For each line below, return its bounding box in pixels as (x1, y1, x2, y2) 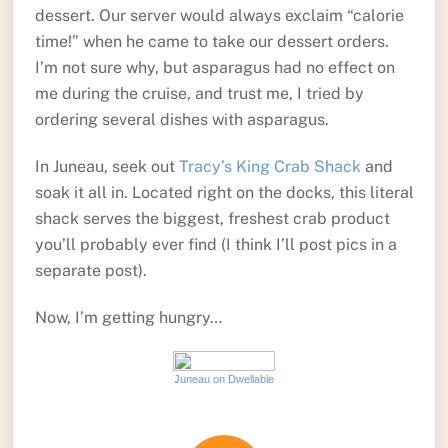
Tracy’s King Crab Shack (178, 156, 361, 176)
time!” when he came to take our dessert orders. (34, 32, 389, 52)
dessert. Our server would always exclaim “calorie (34, 6, 404, 26)
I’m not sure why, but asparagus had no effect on (34, 58, 395, 78)
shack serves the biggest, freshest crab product (34, 208, 390, 228)
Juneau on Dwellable (173, 373, 274, 386)
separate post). (34, 260, 147, 280)
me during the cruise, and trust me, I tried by (34, 84, 364, 104)
